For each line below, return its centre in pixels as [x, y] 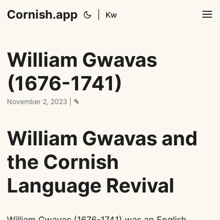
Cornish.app [42, 14]
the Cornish [63, 162]
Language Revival [91, 185]
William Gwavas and [102, 138]
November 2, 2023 [37, 101]
